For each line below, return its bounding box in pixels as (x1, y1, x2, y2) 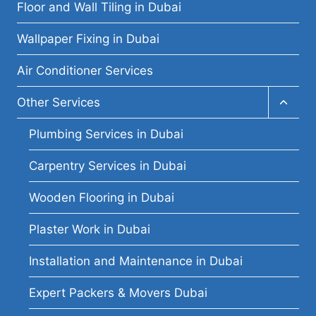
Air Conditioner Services (17, 63, 153, 78)
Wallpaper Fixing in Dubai (17, 31, 159, 46)
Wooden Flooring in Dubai (29, 190, 174, 205)
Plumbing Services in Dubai (29, 126, 183, 141)
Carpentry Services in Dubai (29, 158, 186, 173)
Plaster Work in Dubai (29, 221, 150, 236)
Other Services (17, 95, 100, 109)
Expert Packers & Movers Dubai (29, 285, 207, 300)
